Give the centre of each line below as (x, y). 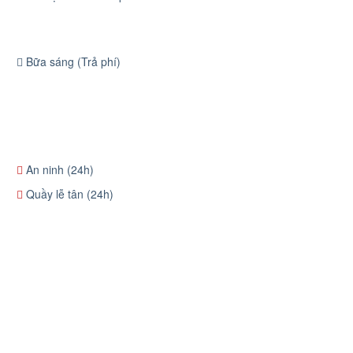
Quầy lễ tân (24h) (68, 194)
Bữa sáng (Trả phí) (71, 61)
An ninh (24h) (58, 169)
